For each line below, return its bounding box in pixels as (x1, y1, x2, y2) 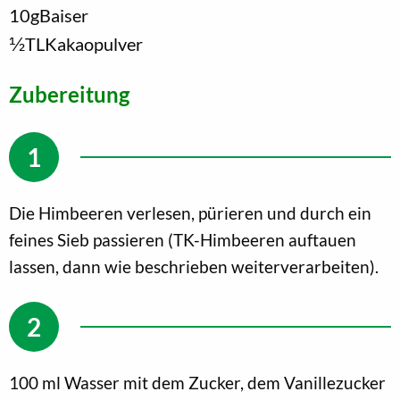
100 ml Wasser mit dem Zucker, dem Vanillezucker (9, 371, 386, 393)
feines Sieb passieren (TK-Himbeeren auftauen (9, 229, 356, 250)
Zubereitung (9, 80, 129, 107)
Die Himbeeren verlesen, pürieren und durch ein (9, 202, 371, 223)
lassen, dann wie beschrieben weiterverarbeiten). (9, 255, 379, 277)
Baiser (39, 4, 88, 26)
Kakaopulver (45, 32, 143, 54)
